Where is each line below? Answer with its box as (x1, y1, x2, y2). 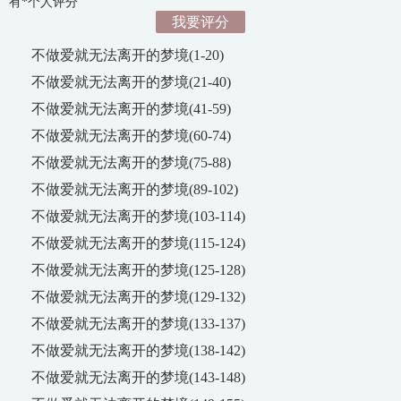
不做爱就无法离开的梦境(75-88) (31, 155, 231, 170)
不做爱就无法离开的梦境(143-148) (31, 370, 245, 385)
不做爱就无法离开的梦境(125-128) (31, 262, 245, 277)
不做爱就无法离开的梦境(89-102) (31, 182, 238, 197)
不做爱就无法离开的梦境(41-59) (31, 101, 231, 116)
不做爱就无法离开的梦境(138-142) (31, 343, 245, 358)
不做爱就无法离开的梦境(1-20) (31, 47, 224, 63)
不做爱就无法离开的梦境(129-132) (31, 289, 245, 304)
